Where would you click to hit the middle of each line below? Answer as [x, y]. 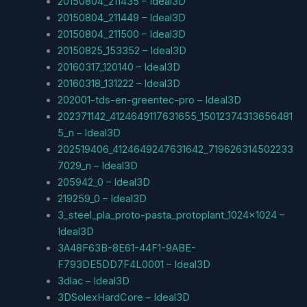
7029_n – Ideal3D [97, 165]
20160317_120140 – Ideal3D [119, 67]
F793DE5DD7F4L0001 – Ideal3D [134, 264]
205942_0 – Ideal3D [103, 182]
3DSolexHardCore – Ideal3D [123, 297]
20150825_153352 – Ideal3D [122, 50]
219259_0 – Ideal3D [102, 198]
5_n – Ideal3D [89, 133]
